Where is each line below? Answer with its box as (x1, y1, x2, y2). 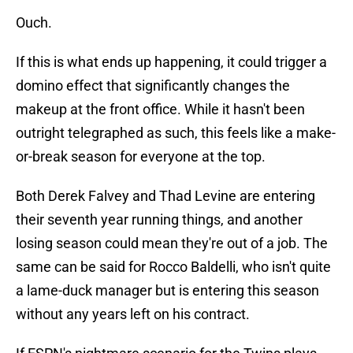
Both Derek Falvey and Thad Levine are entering (16, 188, 315, 205)
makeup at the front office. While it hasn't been (16, 101, 305, 118)
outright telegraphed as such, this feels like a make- (16, 124, 336, 142)
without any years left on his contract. (16, 306, 250, 323)
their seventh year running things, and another (16, 211, 303, 229)
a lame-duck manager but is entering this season (16, 282, 319, 299)
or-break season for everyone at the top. (16, 148, 266, 165)
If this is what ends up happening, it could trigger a (16, 54, 327, 71)
